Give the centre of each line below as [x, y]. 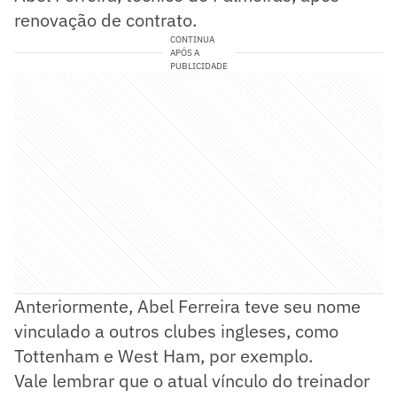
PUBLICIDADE [198, 66]
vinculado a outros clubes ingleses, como [176, 331]
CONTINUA [192, 39]
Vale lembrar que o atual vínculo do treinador [192, 380]
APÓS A [184, 52]
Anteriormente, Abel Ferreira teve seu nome [187, 306]
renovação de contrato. [105, 19]
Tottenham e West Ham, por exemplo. [163, 355]
